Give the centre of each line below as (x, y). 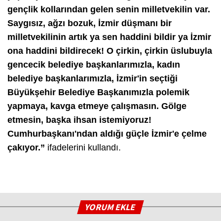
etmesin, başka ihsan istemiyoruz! (79, 120)
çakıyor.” (27, 147)
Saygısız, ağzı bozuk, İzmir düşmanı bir (90, 23)
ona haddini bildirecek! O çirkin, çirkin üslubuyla (110, 51)
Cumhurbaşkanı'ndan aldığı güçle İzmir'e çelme (107, 133)
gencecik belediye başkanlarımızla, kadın (94, 64)
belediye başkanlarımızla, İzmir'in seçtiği (92, 78)
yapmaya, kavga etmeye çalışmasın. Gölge (97, 106)
